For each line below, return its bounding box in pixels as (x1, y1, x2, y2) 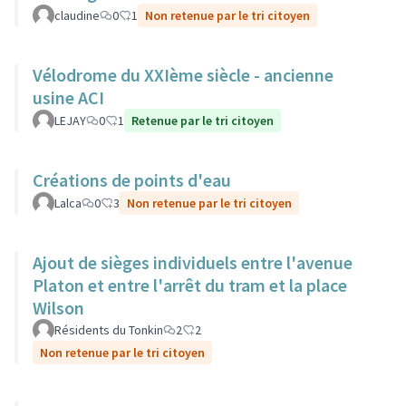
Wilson (33, 296, 84, 319)
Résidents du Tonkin (54, 322, 163, 338)
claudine (54, 7, 100, 24)
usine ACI (33, 86, 104, 109)
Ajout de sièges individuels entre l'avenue (33, 251, 353, 274)
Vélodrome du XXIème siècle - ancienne (33, 63, 333, 86)
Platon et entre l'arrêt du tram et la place (33, 274, 347, 296)
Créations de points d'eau (33, 169, 231, 191)
